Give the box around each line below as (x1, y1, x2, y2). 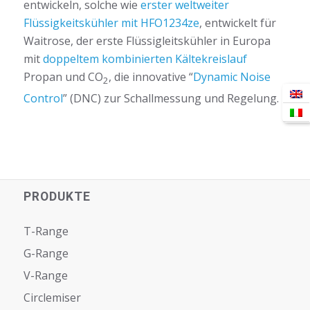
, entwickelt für (199, 15, 276, 31)
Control (23, 91, 63, 107)
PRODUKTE (23, 189, 91, 203)
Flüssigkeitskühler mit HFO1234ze (23, 15, 199, 31)
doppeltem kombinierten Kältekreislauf (42, 51, 247, 67)
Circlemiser (23, 289, 81, 305)
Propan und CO (23, 69, 103, 85)
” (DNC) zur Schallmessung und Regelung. (62, 91, 279, 107)
